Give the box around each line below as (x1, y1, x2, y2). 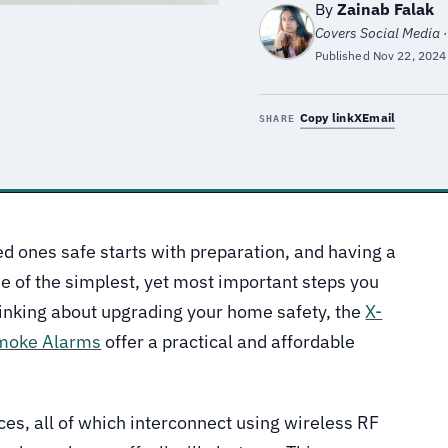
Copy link (299, 110, 354, 126)
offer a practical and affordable (101, 329, 356, 353)
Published (314, 48, 373, 64)
